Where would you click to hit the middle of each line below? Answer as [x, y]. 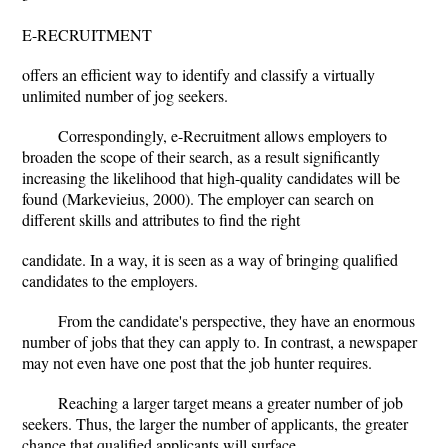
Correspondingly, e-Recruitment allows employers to [222, 135]
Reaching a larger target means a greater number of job [230, 402]
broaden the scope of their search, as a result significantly [201, 156]
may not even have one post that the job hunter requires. [197, 362]
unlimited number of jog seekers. [125, 95]
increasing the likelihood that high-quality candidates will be [211, 177]
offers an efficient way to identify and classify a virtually [198, 74]
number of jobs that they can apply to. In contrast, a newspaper [219, 341]
